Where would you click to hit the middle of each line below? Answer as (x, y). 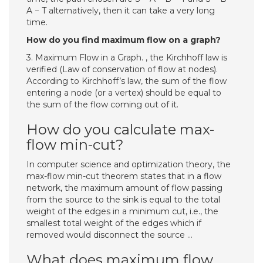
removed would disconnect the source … (109, 235)
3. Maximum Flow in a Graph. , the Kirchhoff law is (127, 58)
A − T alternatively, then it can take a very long (121, 11)
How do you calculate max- (120, 129)
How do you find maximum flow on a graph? (124, 40)
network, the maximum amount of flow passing (124, 188)
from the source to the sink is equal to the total (123, 200)
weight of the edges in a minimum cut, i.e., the (122, 211)
